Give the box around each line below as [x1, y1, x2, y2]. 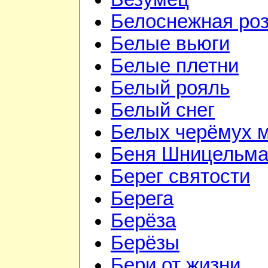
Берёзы [111, 232, 179, 254]
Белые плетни [111, 55, 239, 77]
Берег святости [111, 166, 250, 188]
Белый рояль [111, 77, 230, 99]
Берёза [111, 210, 176, 232]
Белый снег [111, 99, 215, 121]
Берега [111, 188, 173, 210]
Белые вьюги [111, 33, 230, 55]
